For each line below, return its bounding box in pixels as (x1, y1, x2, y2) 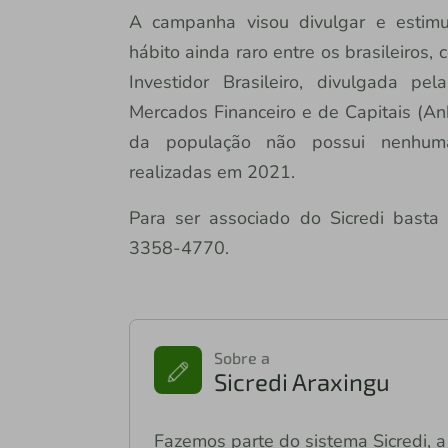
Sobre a (213, 348, 270, 368)
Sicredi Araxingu (213, 367, 390, 397)
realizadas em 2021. (128, 160, 295, 185)
